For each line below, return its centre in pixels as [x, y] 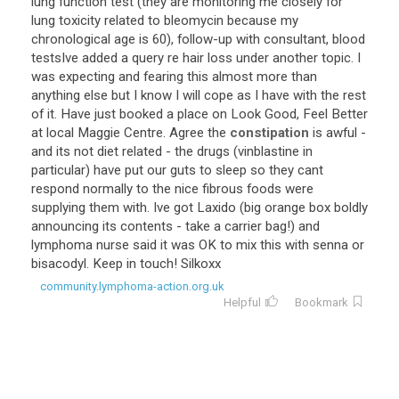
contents [147, 226]
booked [141, 114]
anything [56, 95]
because [252, 20]
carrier [243, 226]
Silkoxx [201, 264]
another [295, 58]
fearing [163, 77]
